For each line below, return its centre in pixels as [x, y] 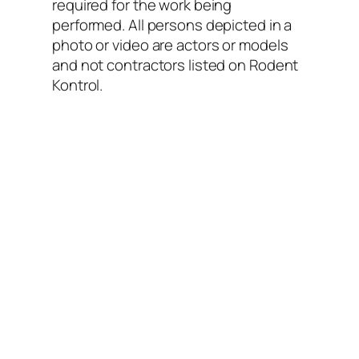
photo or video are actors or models [170, 45]
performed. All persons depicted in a [172, 25]
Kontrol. [78, 85]
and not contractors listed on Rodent [175, 65]
